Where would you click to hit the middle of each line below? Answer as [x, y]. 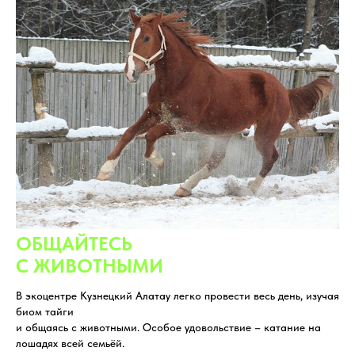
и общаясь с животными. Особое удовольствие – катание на [168, 327]
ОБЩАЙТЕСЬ [74, 243]
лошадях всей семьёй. [70, 343]
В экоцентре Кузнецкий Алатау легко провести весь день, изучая [177, 295]
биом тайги [45, 311]
